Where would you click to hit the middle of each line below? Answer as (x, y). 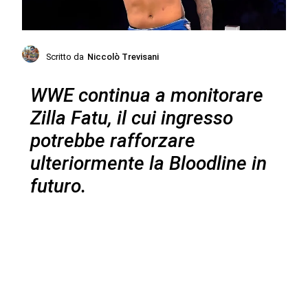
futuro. (58, 186)
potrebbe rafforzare (112, 140)
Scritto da (65, 56)
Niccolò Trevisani (123, 56)
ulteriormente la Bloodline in (148, 163)
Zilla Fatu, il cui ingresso (131, 118)
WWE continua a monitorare (146, 95)
